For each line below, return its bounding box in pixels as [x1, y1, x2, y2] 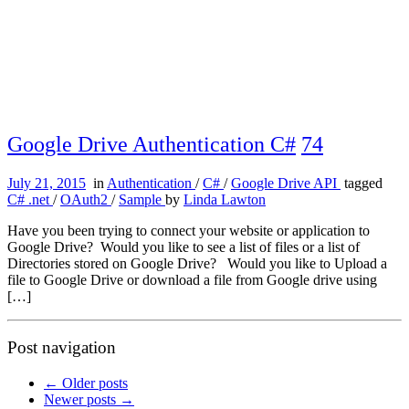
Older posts [58, 375, 128, 392]
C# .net [7, 191, 53, 207]
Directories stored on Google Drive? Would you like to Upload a [7, 255, 387, 271]
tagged [341, 174, 383, 191]
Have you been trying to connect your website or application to [7, 222, 370, 238]
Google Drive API [231, 174, 341, 191]
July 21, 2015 [7, 174, 86, 191]
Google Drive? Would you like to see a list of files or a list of [7, 238, 360, 255]
